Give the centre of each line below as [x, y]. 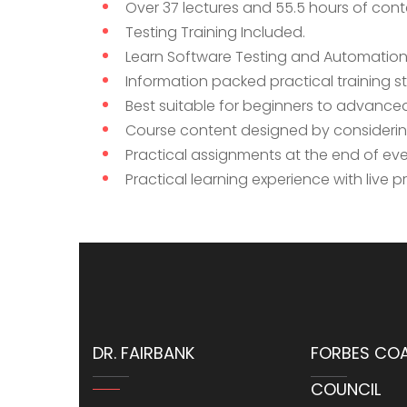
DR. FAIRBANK [144, 352]
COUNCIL [346, 389]
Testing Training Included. [215, 32]
